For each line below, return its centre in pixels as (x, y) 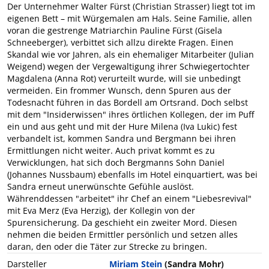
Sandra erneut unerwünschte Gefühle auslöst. (101, 186)
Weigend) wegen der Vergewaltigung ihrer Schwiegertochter (128, 66)
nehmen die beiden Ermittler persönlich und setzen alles (122, 234)
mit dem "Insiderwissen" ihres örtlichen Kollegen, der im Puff (131, 114)
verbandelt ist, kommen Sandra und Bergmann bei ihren (122, 138)
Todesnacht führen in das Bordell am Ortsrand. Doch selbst (128, 102)
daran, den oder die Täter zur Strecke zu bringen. (107, 246)
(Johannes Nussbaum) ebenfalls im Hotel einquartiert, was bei (132, 174)
